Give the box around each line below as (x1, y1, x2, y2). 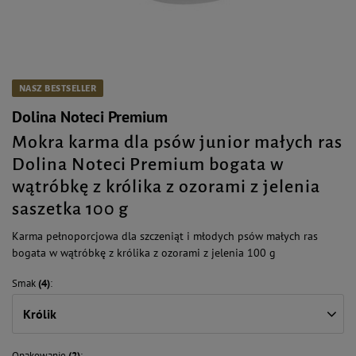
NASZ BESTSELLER (19, 83, 97, 93)
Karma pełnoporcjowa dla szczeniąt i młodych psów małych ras (12, 229, 318, 243)
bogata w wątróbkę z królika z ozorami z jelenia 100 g (12, 246, 276, 260)
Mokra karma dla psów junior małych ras (12, 133, 342, 152)
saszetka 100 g (12, 199, 130, 219)
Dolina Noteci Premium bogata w (12, 155, 284, 174)
